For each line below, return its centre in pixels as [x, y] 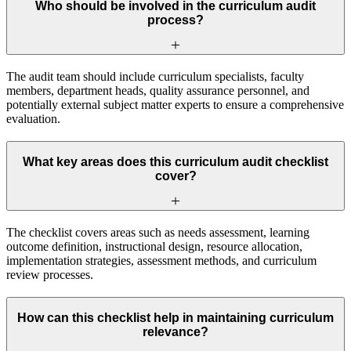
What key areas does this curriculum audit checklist [175, 162]
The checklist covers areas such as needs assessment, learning [158, 232]
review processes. [50, 274]
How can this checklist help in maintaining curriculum [175, 318]
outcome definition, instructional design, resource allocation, [154, 246]
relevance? [175, 332]
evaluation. [33, 118]
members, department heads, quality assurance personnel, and [158, 90]
